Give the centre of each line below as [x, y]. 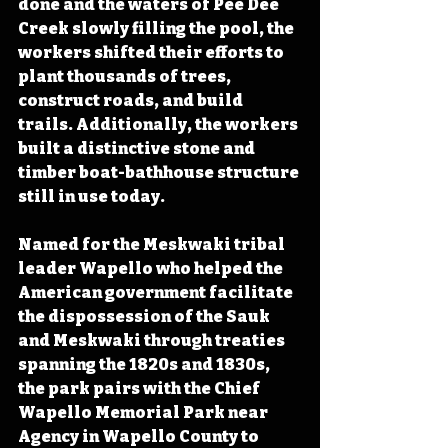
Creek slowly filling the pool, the [157, 28]
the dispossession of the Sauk [145, 316]
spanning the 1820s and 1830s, [145, 364]
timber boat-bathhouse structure [160, 172]
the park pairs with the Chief [140, 388]
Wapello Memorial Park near [144, 412]
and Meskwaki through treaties [153, 340]
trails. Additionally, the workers [159, 124]
